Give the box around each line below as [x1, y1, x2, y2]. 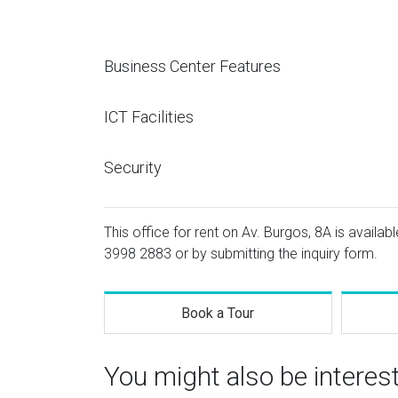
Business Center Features [104, 57, 281, 76]
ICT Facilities [104, 107, 194, 126]
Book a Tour [181, 305, 255, 322]
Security [104, 158, 162, 177]
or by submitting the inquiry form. [171, 245, 378, 262]
